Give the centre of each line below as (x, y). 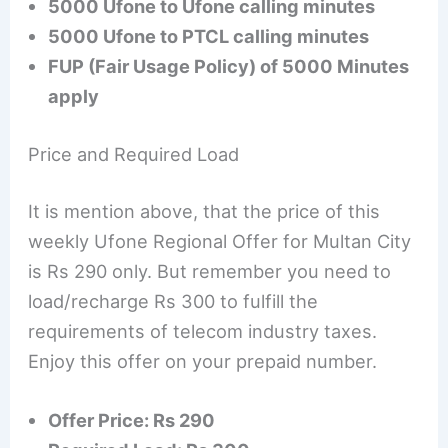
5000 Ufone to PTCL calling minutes (209, 36)
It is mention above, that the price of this (204, 210)
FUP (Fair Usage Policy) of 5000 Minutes (229, 66)
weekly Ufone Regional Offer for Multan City (220, 240)
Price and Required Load (134, 153)
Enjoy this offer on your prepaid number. (203, 360)
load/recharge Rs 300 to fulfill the (173, 300)
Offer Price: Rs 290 (132, 420)
